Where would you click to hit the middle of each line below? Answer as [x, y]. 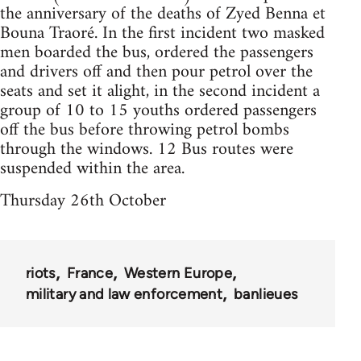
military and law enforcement [124, 294]
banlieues [266, 294]
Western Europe [178, 273]
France [89, 273]
